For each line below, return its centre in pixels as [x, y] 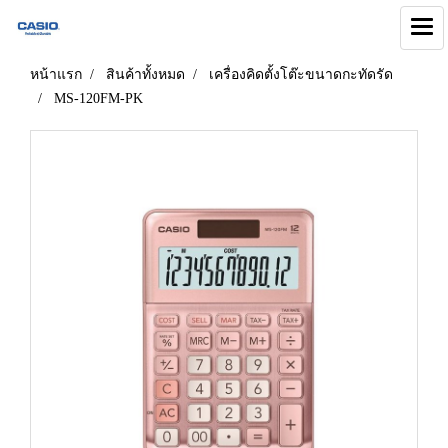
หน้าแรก [56, 74]
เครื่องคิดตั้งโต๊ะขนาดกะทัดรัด [301, 74]
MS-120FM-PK [98, 98]
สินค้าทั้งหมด [145, 74]
